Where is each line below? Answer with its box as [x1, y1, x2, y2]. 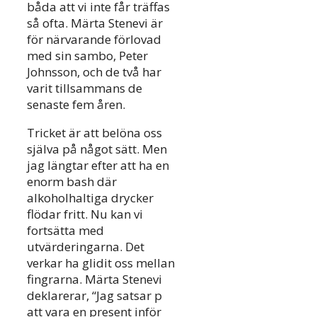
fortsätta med [27, 222, 104, 239]
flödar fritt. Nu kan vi [27, 206, 143, 223]
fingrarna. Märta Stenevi [27, 271, 162, 288]
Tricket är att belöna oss [27, 125, 162, 142]
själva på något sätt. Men [27, 141, 167, 158]
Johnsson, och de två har [27, 64, 161, 81]
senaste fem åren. [27, 96, 125, 113]
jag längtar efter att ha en [27, 157, 169, 174]
